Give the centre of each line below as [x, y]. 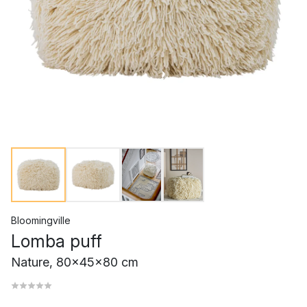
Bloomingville [41, 220]
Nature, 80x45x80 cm [75, 262]
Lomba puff [57, 241]
